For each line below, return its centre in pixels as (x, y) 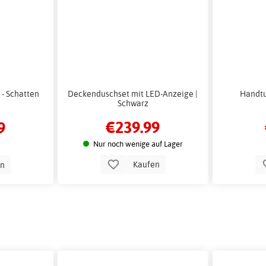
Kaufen (146, 164)
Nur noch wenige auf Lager (138, 143)
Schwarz (133, 103)
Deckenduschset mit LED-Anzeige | (133, 94)
